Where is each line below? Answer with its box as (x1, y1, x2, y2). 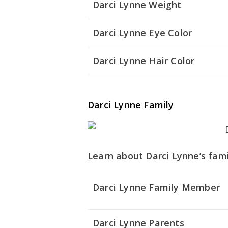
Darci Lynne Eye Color (93, 26, 192, 39)
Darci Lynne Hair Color (93, 54, 195, 67)
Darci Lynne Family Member (93, 181, 220, 194)
